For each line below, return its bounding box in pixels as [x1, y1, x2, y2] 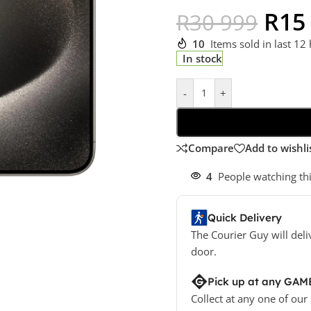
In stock [183, 51, 223, 65]
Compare [187, 141, 234, 155]
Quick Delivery [207, 210, 282, 224]
